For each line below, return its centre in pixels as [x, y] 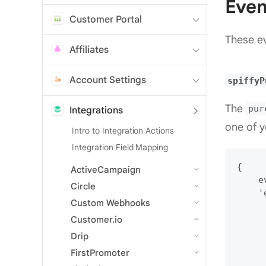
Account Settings [108, 80]
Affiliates [89, 50]
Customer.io [96, 219]
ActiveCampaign [106, 170]
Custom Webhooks [110, 203]
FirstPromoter [100, 253]
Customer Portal [106, 19]
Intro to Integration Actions [123, 130]
